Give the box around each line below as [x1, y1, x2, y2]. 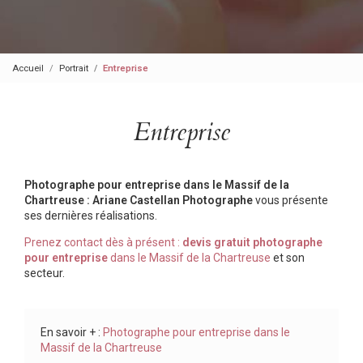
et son [271, 251, 305, 265]
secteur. [24, 267, 65, 280]
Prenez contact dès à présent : [24, 236, 182, 250]
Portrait [59, 62, 88, 74]
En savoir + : [41, 325, 103, 339]
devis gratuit [182, 236, 253, 250]
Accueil [12, 62, 44, 74]
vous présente [253, 194, 328, 207]
